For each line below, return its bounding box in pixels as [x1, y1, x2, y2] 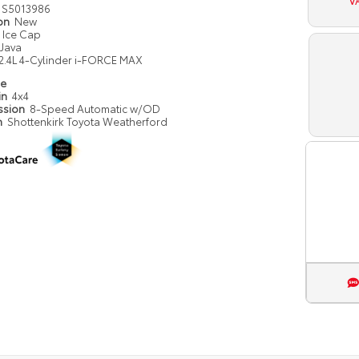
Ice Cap [2, 26, 41, 41]
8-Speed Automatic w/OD [29, 101, 160, 115]
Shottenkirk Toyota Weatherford [6, 114, 167, 128]
